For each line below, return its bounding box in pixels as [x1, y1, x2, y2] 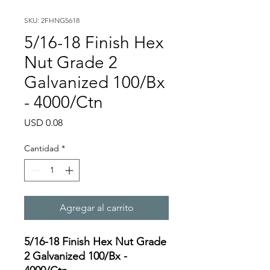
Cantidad [24, 143, 59, 154]
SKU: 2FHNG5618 [24, 16, 80, 25]
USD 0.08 [24, 117, 63, 128]
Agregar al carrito [59, 202, 134, 213]
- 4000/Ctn [24, 92, 103, 112]
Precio [62, 116, 89, 128]
